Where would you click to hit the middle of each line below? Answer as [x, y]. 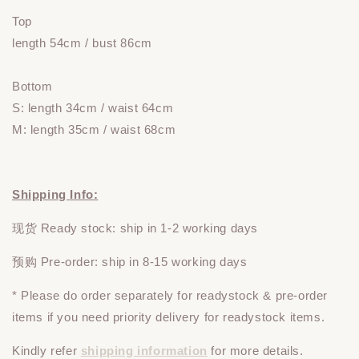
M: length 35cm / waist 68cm [94, 129]
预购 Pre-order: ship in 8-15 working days [130, 261]
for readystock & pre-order [251, 295]
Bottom [32, 86]
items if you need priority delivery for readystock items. [170, 317]
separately [144, 295]
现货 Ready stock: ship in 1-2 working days [135, 228]
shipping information [144, 350]
